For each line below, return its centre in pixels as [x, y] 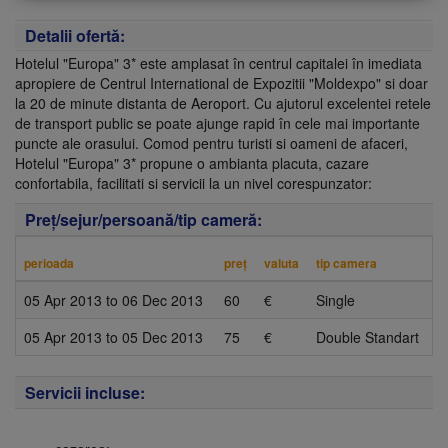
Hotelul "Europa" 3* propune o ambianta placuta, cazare [192, 163]
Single [335, 300]
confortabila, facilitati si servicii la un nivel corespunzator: [193, 183]
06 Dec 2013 [162, 300]
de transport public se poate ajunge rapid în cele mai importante [217, 123]
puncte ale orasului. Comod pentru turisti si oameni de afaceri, [211, 143]
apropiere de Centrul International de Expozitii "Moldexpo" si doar [221, 83]
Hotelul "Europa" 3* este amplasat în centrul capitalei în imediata [218, 63]
